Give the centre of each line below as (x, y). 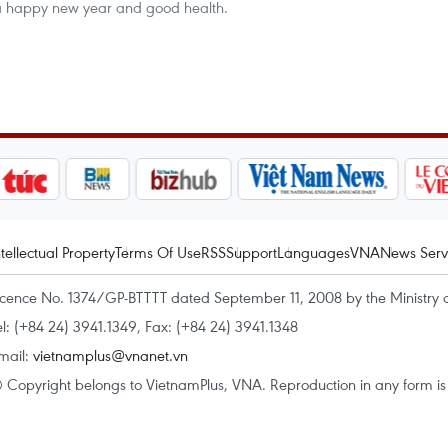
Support (251, 252)
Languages (313, 252)
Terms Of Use (158, 252)
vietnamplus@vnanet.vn (110, 355)
